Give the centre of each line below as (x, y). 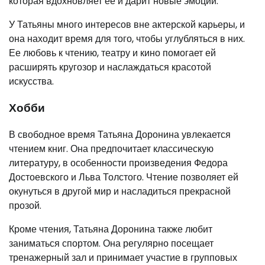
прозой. (25, 205)
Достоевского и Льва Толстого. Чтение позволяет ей (124, 177)
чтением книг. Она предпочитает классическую (111, 148)
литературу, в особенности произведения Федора (118, 163)
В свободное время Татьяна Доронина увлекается (120, 134)
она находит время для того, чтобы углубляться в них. (127, 39)
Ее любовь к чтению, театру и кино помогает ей (112, 53)
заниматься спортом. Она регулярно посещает (111, 243)
